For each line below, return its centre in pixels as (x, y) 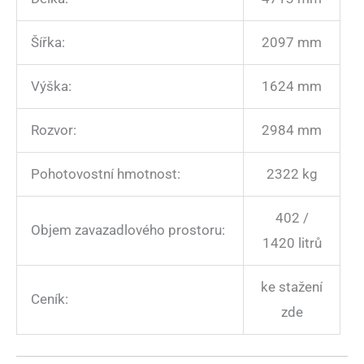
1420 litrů (292, 243)
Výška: (51, 87)
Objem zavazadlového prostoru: (128, 230)
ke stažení (292, 287)
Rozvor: (54, 130)
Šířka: (48, 43)
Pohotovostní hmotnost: (106, 174)
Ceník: (50, 299)
